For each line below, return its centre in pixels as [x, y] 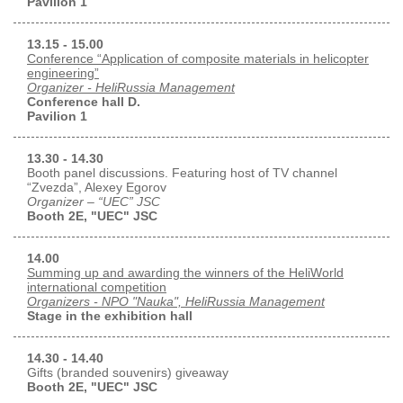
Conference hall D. [84, 101]
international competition [97, 287]
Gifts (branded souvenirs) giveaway [128, 372]
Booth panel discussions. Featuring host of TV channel [182, 172]
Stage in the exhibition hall [110, 315]
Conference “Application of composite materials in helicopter [198, 58]
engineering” [63, 72]
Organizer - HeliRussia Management [131, 87]
